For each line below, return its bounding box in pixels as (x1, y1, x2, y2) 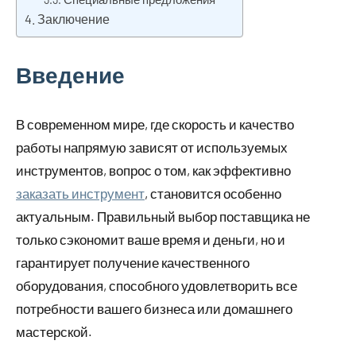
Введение (16, 61, 125, 89)
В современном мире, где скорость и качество (16, 116, 294, 133)
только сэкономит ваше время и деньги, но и (16, 231, 285, 248)
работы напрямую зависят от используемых (16, 139, 288, 156)
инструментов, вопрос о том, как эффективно (16, 162, 291, 179)
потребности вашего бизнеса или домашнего (16, 300, 292, 317)
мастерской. (16, 323, 92, 340)
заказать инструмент (16, 185, 145, 202)
